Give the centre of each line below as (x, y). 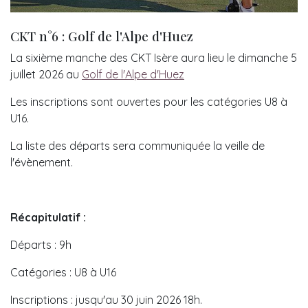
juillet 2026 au (46, 74)
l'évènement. (42, 162)
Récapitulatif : (48, 217)
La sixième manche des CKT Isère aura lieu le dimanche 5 (154, 57)
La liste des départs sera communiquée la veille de (137, 145)
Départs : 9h (41, 244)
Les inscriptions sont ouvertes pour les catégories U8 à (149, 101)
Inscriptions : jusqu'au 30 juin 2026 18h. (106, 299)
